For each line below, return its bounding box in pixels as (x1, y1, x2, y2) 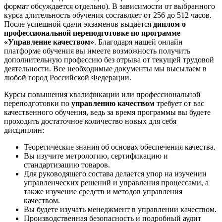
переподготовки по (4, 99, 71, 108)
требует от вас (155, 99, 204, 108)
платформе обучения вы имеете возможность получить (4, 46, 190, 55)
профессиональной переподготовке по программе (4, 28, 180, 37)
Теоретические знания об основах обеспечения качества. (24, 142, 216, 151)
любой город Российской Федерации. (4, 73, 131, 82)
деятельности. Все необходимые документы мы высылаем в (4, 64, 207, 73)
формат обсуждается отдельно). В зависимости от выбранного (4, 1, 215, 10)
